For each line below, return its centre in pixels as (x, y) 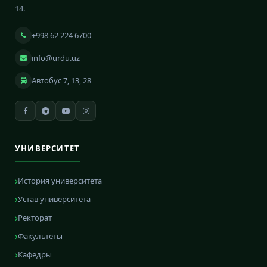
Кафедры (35, 254)
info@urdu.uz (56, 58)
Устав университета (54, 199)
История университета (60, 181)
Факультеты (40, 236)
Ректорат (35, 218)
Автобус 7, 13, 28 (61, 80)
